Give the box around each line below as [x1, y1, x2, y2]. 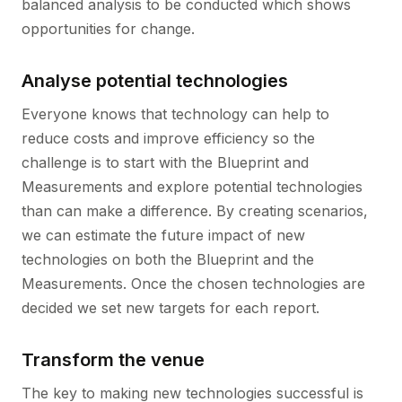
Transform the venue [22, 349, 205, 371]
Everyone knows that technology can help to [22, 105, 329, 123]
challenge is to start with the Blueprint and [22, 153, 309, 171]
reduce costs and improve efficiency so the [22, 129, 315, 147]
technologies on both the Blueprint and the [22, 250, 314, 268]
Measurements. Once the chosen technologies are [22, 275, 365, 293]
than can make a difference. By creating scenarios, [22, 202, 368, 220]
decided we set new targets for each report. [22, 299, 319, 317]
